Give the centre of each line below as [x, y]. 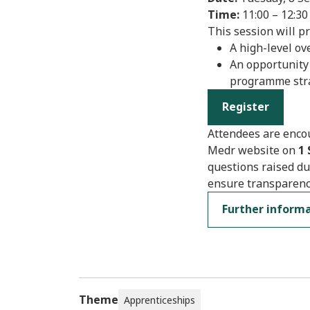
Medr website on [253, 150]
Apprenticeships [159, 300]
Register [246, 107]
